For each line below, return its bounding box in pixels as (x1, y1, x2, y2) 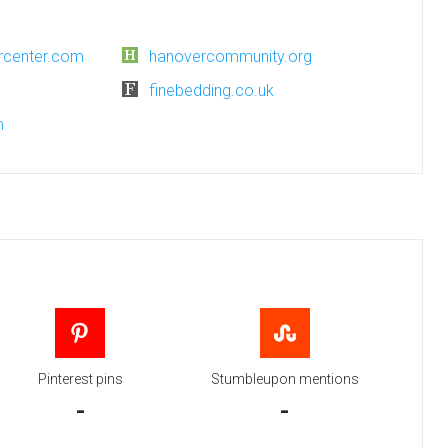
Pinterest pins (37, 371, 123, 387)
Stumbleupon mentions (210, 371, 359, 387)
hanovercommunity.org (149, 47, 312, 66)
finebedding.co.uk (149, 81, 274, 100)
